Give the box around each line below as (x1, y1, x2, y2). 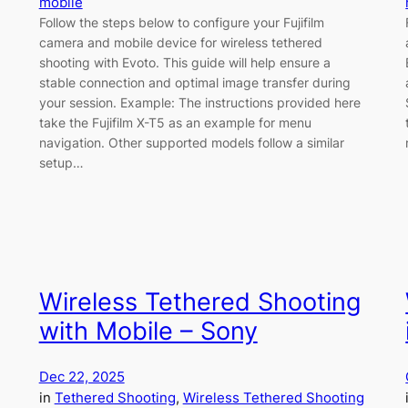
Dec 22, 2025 (38, 368, 125, 386)
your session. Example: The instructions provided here (38, 94, 361, 110)
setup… (38, 154, 84, 170)
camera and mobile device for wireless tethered (38, 34, 322, 50)
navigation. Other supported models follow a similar (38, 134, 344, 150)
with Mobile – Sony (38, 316, 258, 347)
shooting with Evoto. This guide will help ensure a (38, 54, 331, 70)
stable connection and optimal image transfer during (38, 74, 351, 90)
